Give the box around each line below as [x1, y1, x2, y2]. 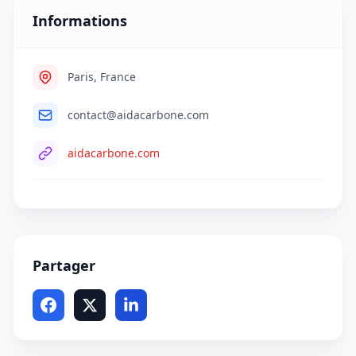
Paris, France [68, 69, 136, 85]
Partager [33, 256, 95, 276]
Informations [33, 11, 127, 31]
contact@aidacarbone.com [68, 107, 209, 123]
